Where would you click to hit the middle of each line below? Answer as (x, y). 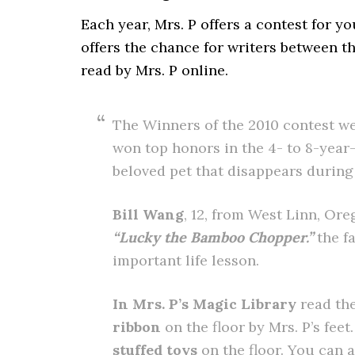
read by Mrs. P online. (155, 70)
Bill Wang (148, 214)
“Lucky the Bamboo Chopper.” (213, 237)
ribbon (137, 327)
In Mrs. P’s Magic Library (204, 304)
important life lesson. (186, 260)
